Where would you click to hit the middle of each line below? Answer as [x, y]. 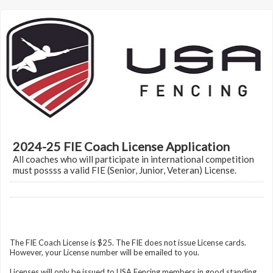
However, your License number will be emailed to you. [105, 252]
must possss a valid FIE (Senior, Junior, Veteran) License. [125, 170]
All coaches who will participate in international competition [133, 159]
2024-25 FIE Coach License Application [121, 146]
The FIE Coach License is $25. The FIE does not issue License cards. [128, 243]
